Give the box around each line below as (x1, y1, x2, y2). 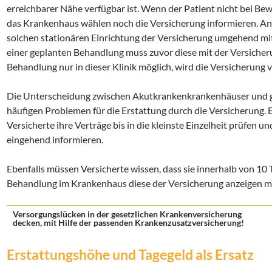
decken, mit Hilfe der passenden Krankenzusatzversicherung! (13, 217, 244, 228)
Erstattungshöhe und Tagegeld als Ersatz (7, 246, 254, 263)
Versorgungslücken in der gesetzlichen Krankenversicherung (13, 209, 242, 219)
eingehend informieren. (7, 134, 103, 145)
